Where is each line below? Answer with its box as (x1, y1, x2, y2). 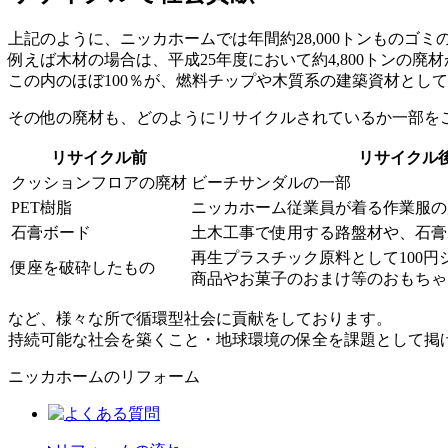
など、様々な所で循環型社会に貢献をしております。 (8, 309, 392, 327)
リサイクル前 (51, 148, 147, 166)
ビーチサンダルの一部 (191, 173, 351, 191)
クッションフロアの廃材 (11, 173, 187, 191)
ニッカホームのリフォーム (8, 367, 200, 385)
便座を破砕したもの (11, 258, 155, 276)
